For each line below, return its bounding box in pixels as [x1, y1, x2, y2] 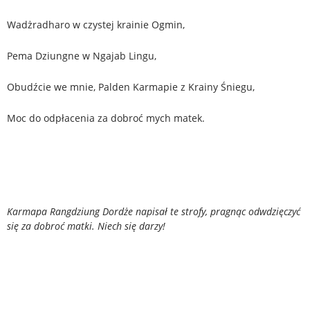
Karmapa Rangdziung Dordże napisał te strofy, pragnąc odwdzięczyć [7, 204, 300, 218]
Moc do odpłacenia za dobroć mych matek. [7, 111, 205, 125]
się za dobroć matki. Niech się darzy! [7, 219, 165, 232]
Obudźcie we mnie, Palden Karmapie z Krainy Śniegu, [7, 80, 255, 93]
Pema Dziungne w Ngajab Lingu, [7, 48, 156, 62]
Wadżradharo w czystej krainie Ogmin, [7, 17, 185, 31]
